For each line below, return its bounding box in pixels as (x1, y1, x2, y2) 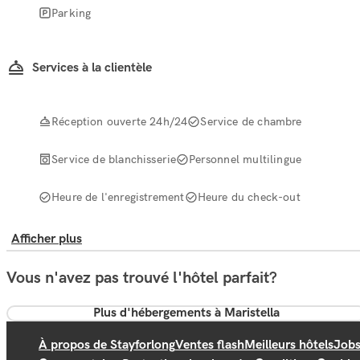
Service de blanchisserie (51, 151, 177, 166)
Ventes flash (175, 337, 244, 353)
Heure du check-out (197, 189, 301, 204)
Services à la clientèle (32, 59, 152, 76)
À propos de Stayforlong (39, 337, 175, 353)
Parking (51, 5, 92, 20)
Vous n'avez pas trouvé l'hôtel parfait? (6, 268, 277, 288)
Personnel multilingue (189, 151, 302, 166)
